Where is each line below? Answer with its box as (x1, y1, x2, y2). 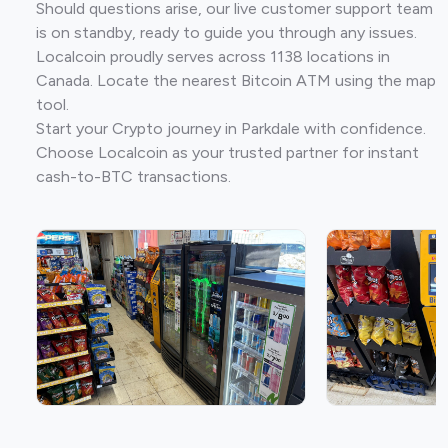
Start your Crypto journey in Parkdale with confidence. (36, 118, 426, 138)
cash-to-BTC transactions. (36, 166, 231, 186)
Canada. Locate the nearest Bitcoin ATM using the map (36, 70, 436, 90)
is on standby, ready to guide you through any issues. (36, 22, 417, 42)
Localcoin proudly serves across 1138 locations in (36, 46, 390, 66)
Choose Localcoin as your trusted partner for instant (36, 142, 419, 162)
